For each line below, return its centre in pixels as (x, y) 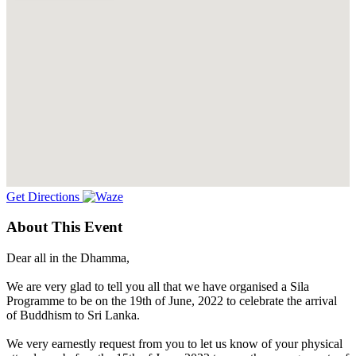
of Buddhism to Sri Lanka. (73, 315)
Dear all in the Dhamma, (68, 258)
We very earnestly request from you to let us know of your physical (174, 344)
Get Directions (44, 196)
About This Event (64, 227)
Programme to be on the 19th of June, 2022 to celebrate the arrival (172, 301)
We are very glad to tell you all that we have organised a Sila (158, 287)
